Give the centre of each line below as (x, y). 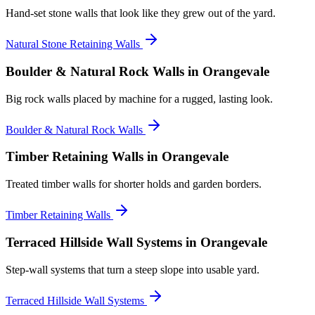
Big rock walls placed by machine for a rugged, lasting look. (139, 98)
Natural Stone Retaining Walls (73, 44)
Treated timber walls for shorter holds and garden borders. (134, 184)
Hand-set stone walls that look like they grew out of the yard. (141, 13)
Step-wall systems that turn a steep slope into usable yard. (133, 269)
